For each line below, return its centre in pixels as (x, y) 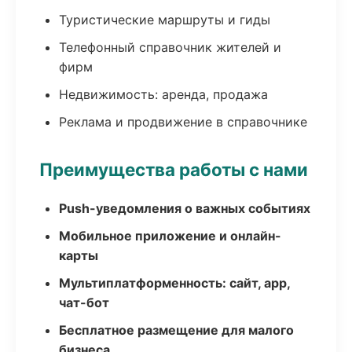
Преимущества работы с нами (174, 169)
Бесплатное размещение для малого (176, 330)
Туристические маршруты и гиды (165, 20)
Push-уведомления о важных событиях (185, 208)
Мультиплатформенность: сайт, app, (174, 283)
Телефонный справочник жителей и (170, 47)
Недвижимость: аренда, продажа (163, 94)
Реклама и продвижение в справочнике (183, 122)
